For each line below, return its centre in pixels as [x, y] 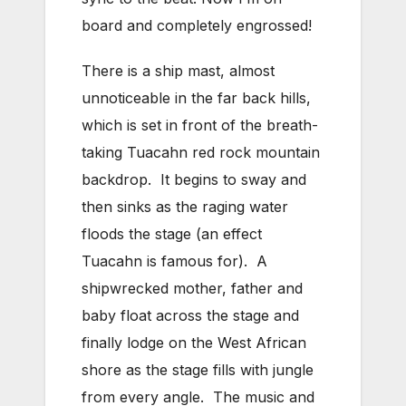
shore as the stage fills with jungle [198, 370]
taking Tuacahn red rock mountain [201, 153]
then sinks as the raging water [185, 207]
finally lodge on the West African [194, 343]
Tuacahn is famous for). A [174, 261]
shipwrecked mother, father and [192, 289]
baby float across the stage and [190, 316]
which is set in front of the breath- [200, 126]
